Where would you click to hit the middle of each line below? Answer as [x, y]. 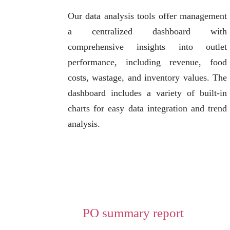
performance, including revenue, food [147, 62]
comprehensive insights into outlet [147, 47]
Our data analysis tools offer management [147, 16]
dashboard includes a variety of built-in [147, 93]
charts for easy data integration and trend [147, 108]
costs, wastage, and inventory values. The [147, 78]
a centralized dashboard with [147, 31]
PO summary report [133, 213]
